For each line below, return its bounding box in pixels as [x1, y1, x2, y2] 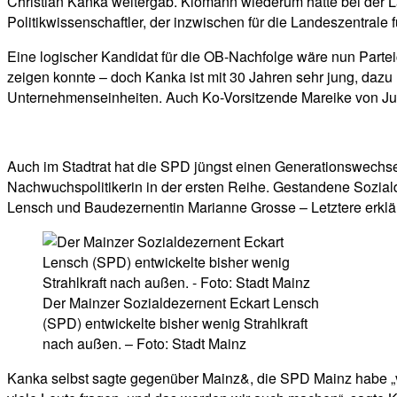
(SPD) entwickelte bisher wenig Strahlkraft [43, 312, 307, 333]
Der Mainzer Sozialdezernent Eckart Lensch [43, 292, 319, 313]
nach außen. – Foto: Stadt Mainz [43, 332, 246, 354]
